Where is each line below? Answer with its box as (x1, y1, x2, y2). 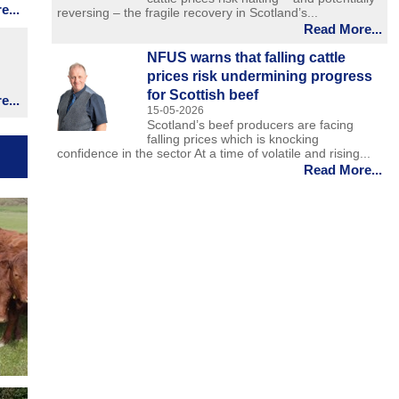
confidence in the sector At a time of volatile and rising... (56, 146, 370, 161)
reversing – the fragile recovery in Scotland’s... (56, 5, 318, 20)
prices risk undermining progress (147, 69, 373, 85)
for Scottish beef (147, 87, 259, 103)
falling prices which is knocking (147, 132, 320, 147)
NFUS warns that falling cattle (147, 50, 346, 66)
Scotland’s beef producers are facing (147, 118, 354, 133)
